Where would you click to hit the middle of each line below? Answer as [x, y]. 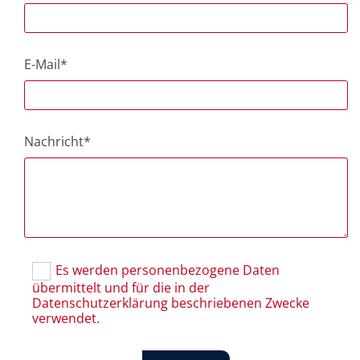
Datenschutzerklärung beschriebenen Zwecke [171, 303]
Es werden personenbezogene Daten [168, 270]
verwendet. [66, 319]
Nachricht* [57, 141]
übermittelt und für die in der [121, 288]
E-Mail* [46, 64]
